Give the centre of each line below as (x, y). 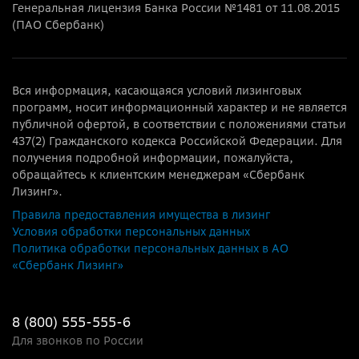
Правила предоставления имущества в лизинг (141, 214)
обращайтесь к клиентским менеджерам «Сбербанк (158, 174)
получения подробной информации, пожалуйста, (153, 157)
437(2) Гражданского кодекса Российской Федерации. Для (177, 141)
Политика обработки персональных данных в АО (150, 248)
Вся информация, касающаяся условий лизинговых (157, 90)
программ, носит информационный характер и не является (179, 107)
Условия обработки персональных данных (131, 231)
